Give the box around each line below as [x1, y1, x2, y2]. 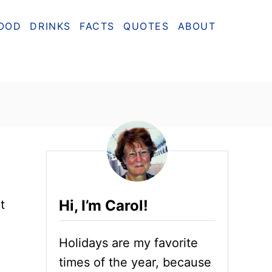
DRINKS [30, 19, 72, 32]
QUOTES [123, 19, 169, 32]
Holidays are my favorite [59, 236, 198, 250]
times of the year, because [59, 255, 211, 270]
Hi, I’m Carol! [59, 197, 148, 214]
